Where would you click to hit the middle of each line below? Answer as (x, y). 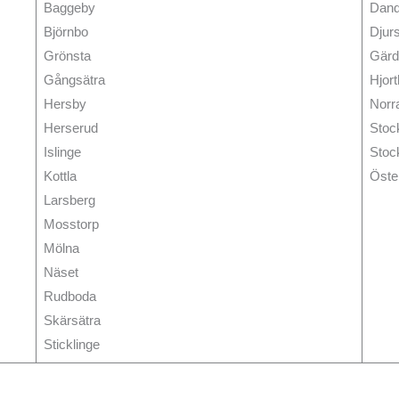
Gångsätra (74, 79)
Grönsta (67, 55)
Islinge (62, 151)
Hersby (65, 103)
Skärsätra (72, 320)
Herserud (70, 127)
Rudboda (69, 296)
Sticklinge (71, 344)
